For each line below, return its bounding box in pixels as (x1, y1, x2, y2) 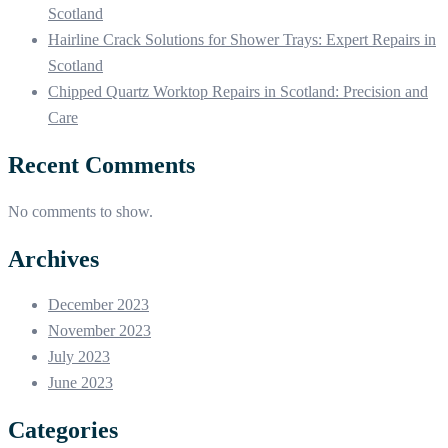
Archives (8, 245, 99, 272)
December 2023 (48, 296, 149, 314)
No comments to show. (8, 202, 153, 220)
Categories (8, 417, 118, 444)
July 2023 (48, 348, 110, 366)
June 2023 (48, 374, 113, 392)
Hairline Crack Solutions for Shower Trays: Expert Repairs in (48, 30, 436, 48)
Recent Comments (8, 151, 195, 178)
